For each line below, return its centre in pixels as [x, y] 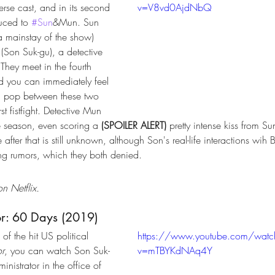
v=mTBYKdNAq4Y [175, 250]
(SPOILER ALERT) [134, 125]
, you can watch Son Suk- [57, 250]
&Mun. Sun [77, 22]
